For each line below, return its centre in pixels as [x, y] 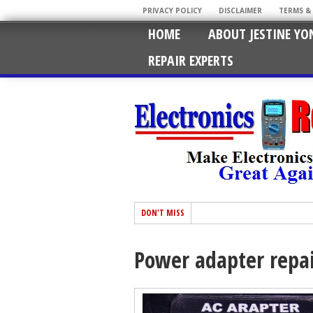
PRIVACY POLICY [172, 10]
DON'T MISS [163, 213]
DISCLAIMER [240, 10]
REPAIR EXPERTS [191, 60]
